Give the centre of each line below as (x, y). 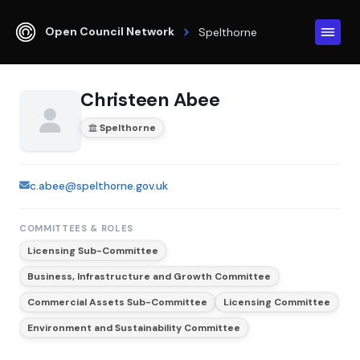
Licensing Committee (277, 302)
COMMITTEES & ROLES (77, 228)
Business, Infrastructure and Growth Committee (149, 276)
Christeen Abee (150, 100)
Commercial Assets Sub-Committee (117, 302)
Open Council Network (110, 31)
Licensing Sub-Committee (93, 250)
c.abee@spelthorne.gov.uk (99, 186)
